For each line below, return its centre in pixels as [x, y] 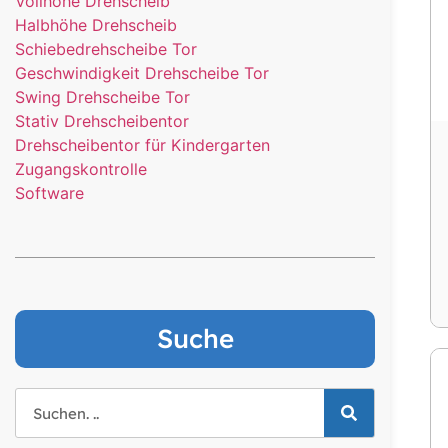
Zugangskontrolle [81, 169]
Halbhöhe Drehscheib [96, 25]
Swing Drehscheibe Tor [102, 97]
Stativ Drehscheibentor [102, 121]
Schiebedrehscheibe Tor [106, 49]
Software [49, 193]
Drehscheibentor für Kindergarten [142, 145]
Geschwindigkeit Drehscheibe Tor [142, 73]
